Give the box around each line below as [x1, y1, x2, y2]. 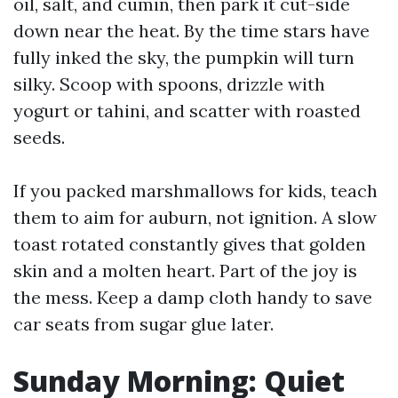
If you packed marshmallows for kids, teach [13, 179, 378, 202]
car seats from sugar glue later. [13, 313, 274, 335]
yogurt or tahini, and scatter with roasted [13, 99, 361, 122]
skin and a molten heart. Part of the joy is [13, 259, 357, 282]
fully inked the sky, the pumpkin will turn [13, 46, 354, 68]
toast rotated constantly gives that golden [13, 233, 366, 255]
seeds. [13, 126, 65, 148]
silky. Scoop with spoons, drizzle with [13, 73, 325, 95]
